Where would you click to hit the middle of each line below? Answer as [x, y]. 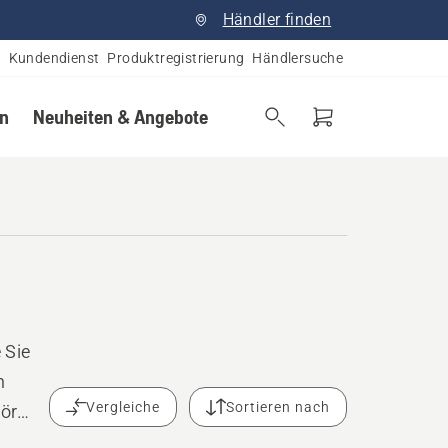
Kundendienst [54, 58]
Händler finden [277, 19]
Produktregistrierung [176, 58]
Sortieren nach [278, 407]
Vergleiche [123, 407]
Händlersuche [298, 58]
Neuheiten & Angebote [120, 116]
